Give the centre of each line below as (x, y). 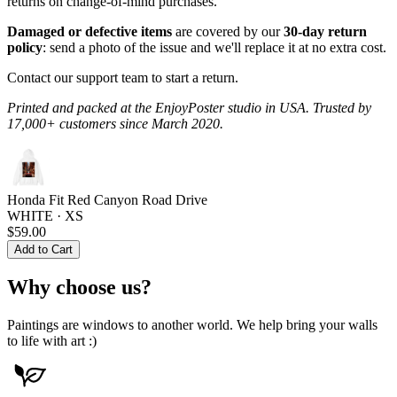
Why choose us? (79, 288)
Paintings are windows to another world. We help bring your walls (192, 325)
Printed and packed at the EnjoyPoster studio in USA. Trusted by (189, 107)
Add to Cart (43, 249)
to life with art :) (52, 341)
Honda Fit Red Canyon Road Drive (107, 199)
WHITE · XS (45, 215)
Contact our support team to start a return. (123, 77)
